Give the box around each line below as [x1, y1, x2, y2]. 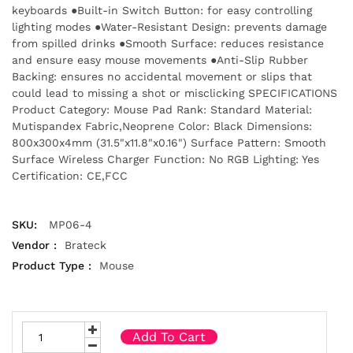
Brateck [65, 238, 106, 251]
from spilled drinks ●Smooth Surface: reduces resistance [12, 36, 324, 50]
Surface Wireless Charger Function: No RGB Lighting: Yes [12, 152, 319, 165]
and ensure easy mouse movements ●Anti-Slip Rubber [12, 53, 308, 66]
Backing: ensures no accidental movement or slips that [12, 69, 312, 83]
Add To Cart [132, 329, 206, 344]
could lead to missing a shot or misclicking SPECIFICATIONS [12, 86, 337, 99]
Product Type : [12, 258, 91, 272]
